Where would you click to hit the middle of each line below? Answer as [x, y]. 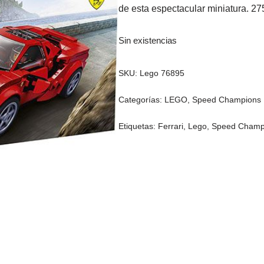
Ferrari [171, 126]
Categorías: [142, 99]
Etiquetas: [138, 126]
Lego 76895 [162, 73]
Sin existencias [148, 40]
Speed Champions [227, 99]
